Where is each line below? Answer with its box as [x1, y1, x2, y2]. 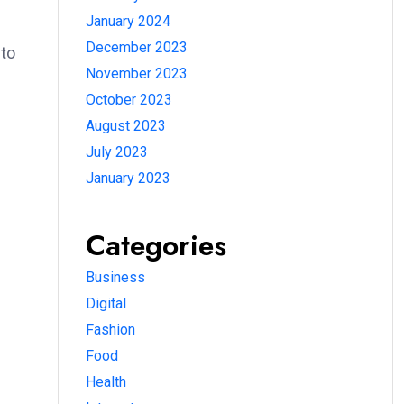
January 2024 [86, 13, 170, 31]
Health [86, 373, 126, 391]
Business [86, 269, 145, 287]
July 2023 [86, 143, 148, 161]
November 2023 [86, 65, 188, 83]
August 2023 [86, 117, 166, 135]
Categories [86, 225, 226, 267]
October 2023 [86, 91, 172, 109]
